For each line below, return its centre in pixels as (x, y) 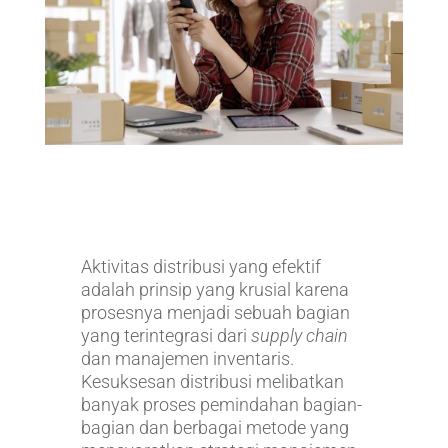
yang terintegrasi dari (165, 335)
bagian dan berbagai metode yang (214, 427)
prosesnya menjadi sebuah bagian (215, 312)
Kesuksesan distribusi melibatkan (212, 381)
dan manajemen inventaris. (187, 358)
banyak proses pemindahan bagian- (221, 404)
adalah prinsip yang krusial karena (214, 289)
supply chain (299, 335)
